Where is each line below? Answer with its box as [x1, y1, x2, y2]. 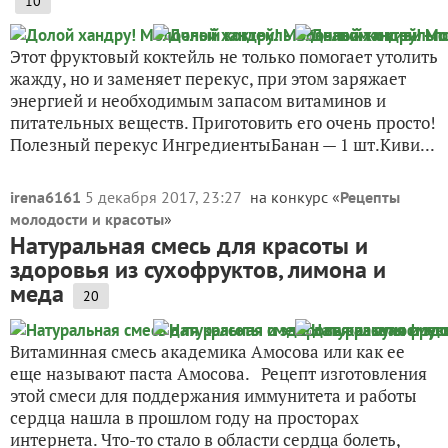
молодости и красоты [10, 209, 164, 229]
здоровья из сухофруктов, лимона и [10, 254, 386, 285]
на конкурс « [250, 187, 340, 207]
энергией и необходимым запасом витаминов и [10, 89, 386, 112]
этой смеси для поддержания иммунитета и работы [10, 384, 417, 407]
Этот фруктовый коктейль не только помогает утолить [10, 45, 438, 68]
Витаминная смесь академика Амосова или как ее [10, 340, 405, 363]
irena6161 [10, 187, 81, 207]
